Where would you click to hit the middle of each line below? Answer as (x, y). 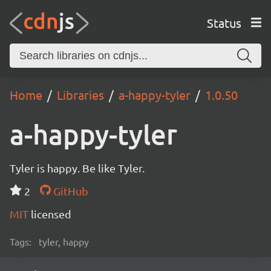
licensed (51, 214)
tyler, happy (64, 241)
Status (224, 22)
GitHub (69, 191)
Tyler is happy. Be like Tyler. (77, 168)
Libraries (80, 95)
